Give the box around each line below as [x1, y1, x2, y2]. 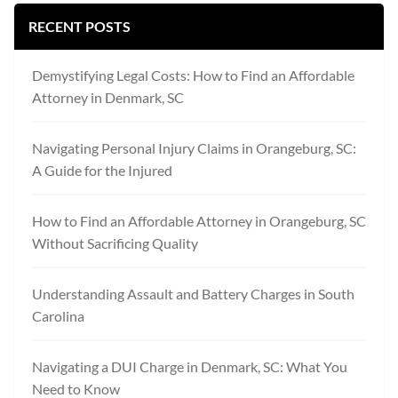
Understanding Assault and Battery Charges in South [32, 284, 354, 302]
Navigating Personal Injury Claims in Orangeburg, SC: [32, 139, 356, 156]
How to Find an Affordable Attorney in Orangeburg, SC [32, 211, 366, 229]
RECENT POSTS [28, 17, 131, 35]
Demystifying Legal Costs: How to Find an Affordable [32, 66, 354, 84]
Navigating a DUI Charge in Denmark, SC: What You [32, 357, 347, 375]
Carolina [32, 306, 84, 324]
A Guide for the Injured [32, 161, 172, 179]
